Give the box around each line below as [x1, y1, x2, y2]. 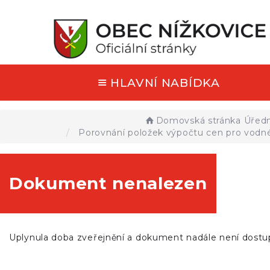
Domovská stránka [155, 115, 241, 126]
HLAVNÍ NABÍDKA [110, 75, 220, 90]
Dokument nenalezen [9, 173, 207, 193]
